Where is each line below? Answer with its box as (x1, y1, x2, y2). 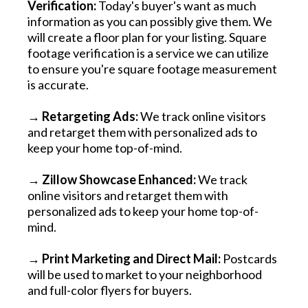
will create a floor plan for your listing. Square (27, 29, 267, 45)
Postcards (223, 250, 277, 266)
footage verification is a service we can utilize (27, 45, 269, 60)
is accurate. (27, 76, 89, 92)
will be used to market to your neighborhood (27, 266, 262, 282)
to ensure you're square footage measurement (27, 60, 277, 76)
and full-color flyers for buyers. (27, 282, 192, 298)
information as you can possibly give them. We (27, 13, 272, 29)
